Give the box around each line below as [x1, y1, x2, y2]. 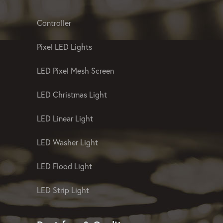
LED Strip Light [37, 184, 89, 195]
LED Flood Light [37, 160, 92, 171]
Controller [37, 17, 71, 28]
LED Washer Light [37, 136, 98, 147]
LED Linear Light [37, 112, 93, 123]
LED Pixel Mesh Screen [37, 65, 114, 76]
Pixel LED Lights [37, 41, 92, 52]
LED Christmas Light [37, 89, 107, 100]
